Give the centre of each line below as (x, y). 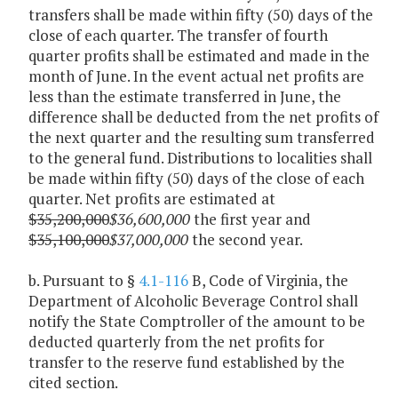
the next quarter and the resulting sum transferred (202, 138)
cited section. (73, 383)
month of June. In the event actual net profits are (196, 76)
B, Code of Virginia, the (268, 281)
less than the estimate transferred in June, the (185, 97)
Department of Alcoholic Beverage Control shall (193, 301)
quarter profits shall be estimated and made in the (199, 56)
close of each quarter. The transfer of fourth (178, 36)
